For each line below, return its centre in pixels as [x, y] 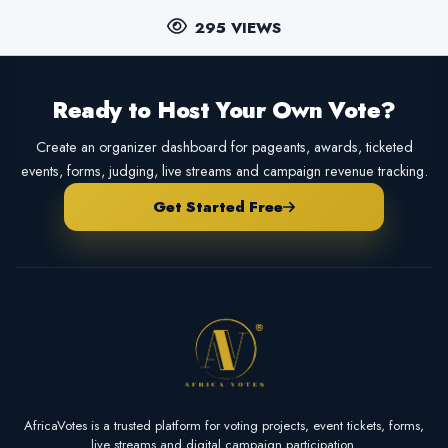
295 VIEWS [238, 27]
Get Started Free [217, 206]
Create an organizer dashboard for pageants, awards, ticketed [224, 146]
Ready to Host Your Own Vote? [224, 110]
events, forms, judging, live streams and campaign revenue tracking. [224, 170]
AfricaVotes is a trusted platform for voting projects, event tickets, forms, [224, 426]
